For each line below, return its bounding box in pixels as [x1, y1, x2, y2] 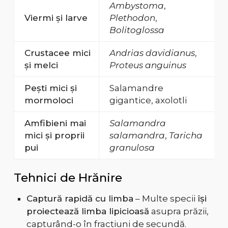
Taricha [168, 130, 203, 141]
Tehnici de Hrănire [13, 170, 122, 185]
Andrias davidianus [109, 48, 195, 59]
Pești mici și [24, 83, 77, 94]
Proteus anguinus [109, 60, 186, 71]
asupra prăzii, [149, 206, 209, 217]
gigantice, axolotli [109, 95, 187, 106]
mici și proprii [24, 130, 84, 141]
